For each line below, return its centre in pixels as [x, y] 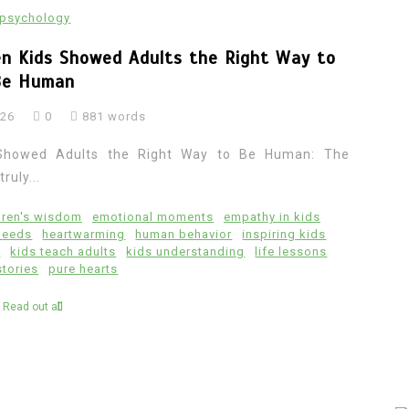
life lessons [291, 251]
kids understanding [186, 251]
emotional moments [152, 216]
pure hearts [84, 268]
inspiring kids [284, 234]
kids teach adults [63, 251]
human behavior [184, 234]
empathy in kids [272, 216]
